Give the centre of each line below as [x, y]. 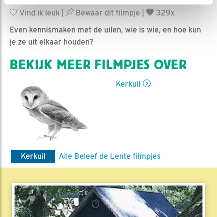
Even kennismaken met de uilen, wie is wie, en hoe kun [105, 30]
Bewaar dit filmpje [107, 13]
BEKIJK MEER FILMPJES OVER [98, 65]
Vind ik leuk [39, 13]
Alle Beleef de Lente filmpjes [110, 156]
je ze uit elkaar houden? [52, 42]
